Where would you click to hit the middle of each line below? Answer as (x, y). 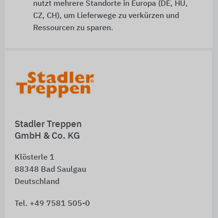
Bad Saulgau (64, 170)
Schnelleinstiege (41, 89)
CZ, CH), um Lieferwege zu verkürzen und (106, 16)
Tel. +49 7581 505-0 (52, 204)
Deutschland (37, 182)
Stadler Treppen (48, 124)
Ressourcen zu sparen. (73, 28)
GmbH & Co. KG (47, 136)
